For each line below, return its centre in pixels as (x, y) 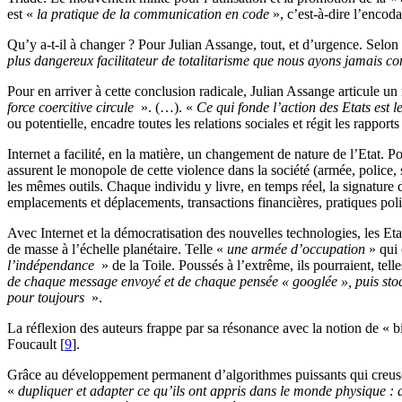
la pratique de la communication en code (153, 14)
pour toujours (48, 298)
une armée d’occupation (296, 249)
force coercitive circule (72, 108)
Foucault (32, 345)
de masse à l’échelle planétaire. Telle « (117, 249)
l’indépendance (52, 266)
